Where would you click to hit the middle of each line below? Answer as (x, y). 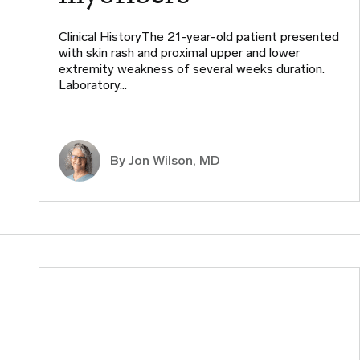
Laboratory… (93, 85)
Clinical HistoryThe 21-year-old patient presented (199, 37)
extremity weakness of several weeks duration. (192, 69)
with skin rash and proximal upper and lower (179, 53)
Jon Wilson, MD (174, 161)
